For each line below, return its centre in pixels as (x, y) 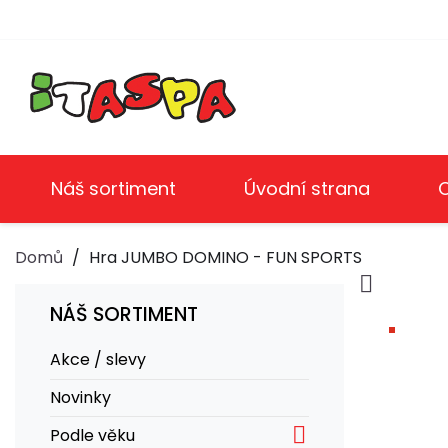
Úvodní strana (307, 188)
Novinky (80, 397)
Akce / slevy (98, 360)
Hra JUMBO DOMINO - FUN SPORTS (225, 257)
